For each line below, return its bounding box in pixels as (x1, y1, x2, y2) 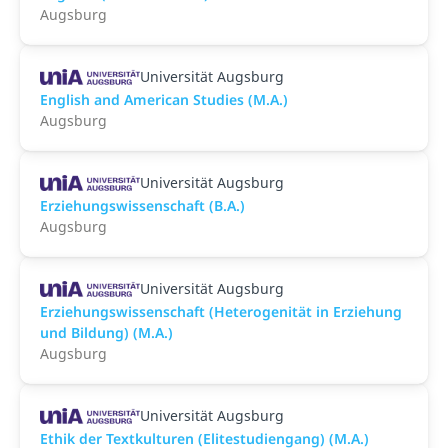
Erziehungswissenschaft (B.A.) (40, 196, 245, 215)
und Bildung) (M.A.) (40, 323, 173, 342)
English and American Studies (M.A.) (40, 90, 288, 109)
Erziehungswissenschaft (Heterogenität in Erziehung (40, 302, 402, 321)
